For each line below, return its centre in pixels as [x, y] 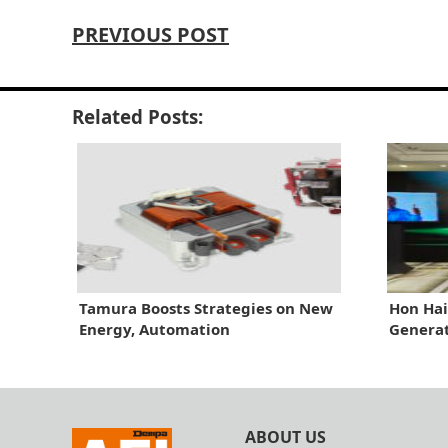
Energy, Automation [154, 328]
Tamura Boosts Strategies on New [206, 307]
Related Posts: [137, 116]
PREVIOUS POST [150, 34]
